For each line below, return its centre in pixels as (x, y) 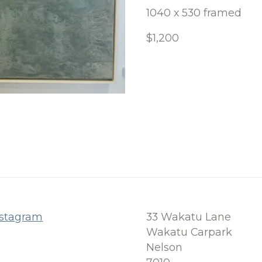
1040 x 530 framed (194, 12)
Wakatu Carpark (189, 232)
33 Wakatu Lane (188, 216)
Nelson (164, 247)
